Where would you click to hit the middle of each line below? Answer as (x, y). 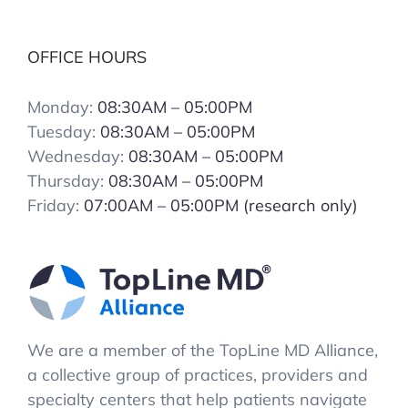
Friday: (56, 205)
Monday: (62, 107)
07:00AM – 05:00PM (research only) (221, 205)
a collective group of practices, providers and (198, 375)
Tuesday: (64, 131)
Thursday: (68, 180)
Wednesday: (78, 156)
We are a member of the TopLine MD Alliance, (203, 351)
